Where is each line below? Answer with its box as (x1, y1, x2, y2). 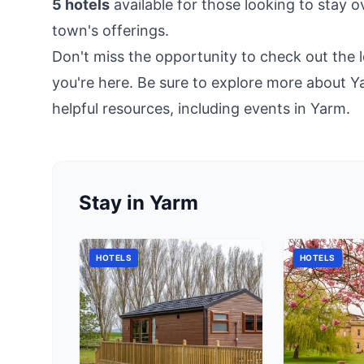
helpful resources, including (52, 100, 244, 117)
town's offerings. (52, 22, 169, 39)
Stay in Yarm (79, 191, 198, 214)
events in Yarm (244, 100, 346, 117)
